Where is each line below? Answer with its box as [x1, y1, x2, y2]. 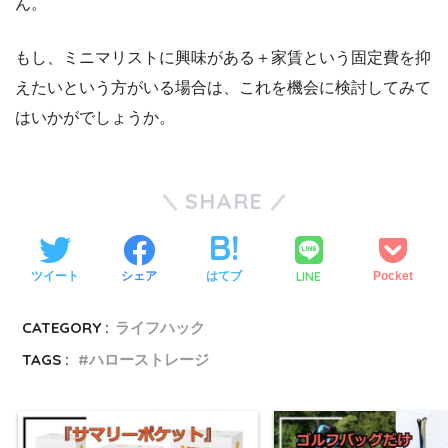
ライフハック [115, 317, 206, 337]
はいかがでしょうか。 [15, 108, 175, 126]
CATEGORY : [22, 317, 110, 337]
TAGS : [22, 349, 70, 369]
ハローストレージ [89, 349, 210, 369]
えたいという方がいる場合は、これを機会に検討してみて [15, 78, 431, 96]
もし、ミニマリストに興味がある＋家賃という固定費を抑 [15, 48, 431, 66]
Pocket [373, 269, 414, 284]
